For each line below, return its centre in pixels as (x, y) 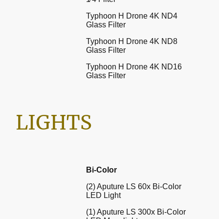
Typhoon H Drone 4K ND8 (132, 42)
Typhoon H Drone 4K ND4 (132, 16)
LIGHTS (54, 123)
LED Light (103, 195)
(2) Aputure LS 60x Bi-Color (134, 186)
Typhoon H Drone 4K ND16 (134, 67)
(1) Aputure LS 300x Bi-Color (136, 212)
